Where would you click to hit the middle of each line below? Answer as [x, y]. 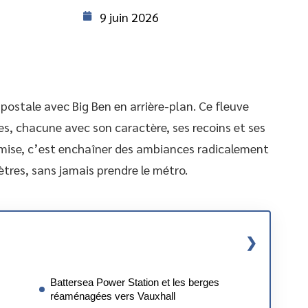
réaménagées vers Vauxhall [113, 296]
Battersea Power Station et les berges [135, 282]
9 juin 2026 [129, 17]
